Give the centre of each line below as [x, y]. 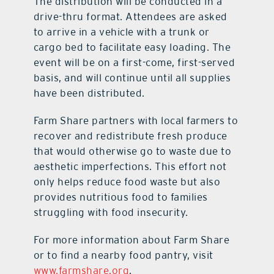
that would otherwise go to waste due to [132, 151]
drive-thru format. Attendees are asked [130, 16]
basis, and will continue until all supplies [132, 77]
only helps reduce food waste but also [127, 181]
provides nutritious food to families [120, 197]
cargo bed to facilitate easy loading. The [132, 47]
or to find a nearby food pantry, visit [123, 255]
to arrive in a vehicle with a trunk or [121, 31]
